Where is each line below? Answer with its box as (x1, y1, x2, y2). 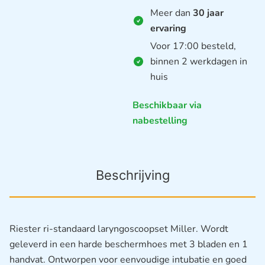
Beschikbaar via (132, 99, 202, 112)
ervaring (150, 22, 186, 35)
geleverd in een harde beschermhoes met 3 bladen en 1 (9, 237, 248, 251)
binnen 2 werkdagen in (150, 55, 247, 69)
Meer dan (150, 7, 193, 20)
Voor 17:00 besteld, (150, 40, 236, 53)
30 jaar (193, 7, 224, 20)
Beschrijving (95, 167, 170, 183)
